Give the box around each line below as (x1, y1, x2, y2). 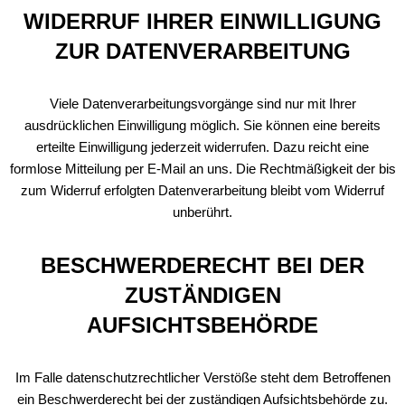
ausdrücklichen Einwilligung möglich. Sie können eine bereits (24, 118, 381, 133)
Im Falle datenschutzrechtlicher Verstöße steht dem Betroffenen (14, 370, 391, 385)
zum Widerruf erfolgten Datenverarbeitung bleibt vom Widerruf (21, 183, 384, 198)
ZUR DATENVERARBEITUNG (54, 39, 351, 63)
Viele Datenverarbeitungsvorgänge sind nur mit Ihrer (49, 96, 356, 111)
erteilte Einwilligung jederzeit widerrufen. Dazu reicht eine (36, 139, 369, 155)
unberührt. (173, 204, 232, 220)
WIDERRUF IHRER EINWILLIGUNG (24, 9, 381, 33)
